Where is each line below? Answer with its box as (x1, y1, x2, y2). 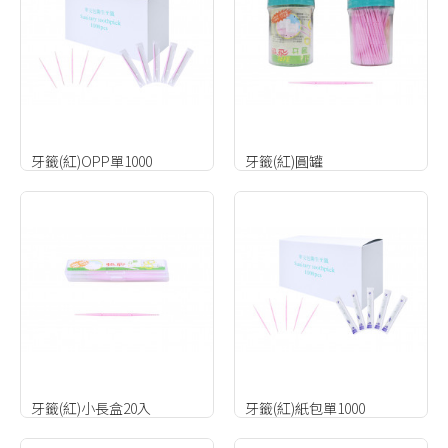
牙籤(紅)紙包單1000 (244, 397, 365, 418)
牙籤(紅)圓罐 (244, 150, 323, 171)
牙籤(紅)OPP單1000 (31, 150, 152, 171)
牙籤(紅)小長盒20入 (31, 397, 151, 418)
